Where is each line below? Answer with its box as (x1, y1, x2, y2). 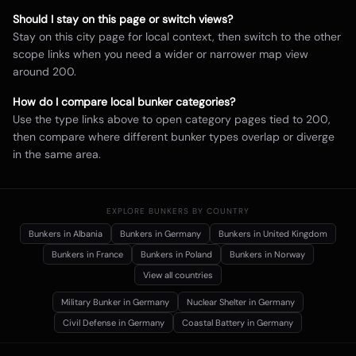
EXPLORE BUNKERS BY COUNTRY (106, 206, 250, 216)
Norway (273, 249, 305, 260)
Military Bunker (61, 296, 121, 308)
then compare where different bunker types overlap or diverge (13, 130, 335, 144)
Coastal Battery (182, 317, 245, 328)
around (13, 64, 52, 79)
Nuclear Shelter (187, 296, 246, 308)
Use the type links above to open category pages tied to (13, 112, 306, 126)
